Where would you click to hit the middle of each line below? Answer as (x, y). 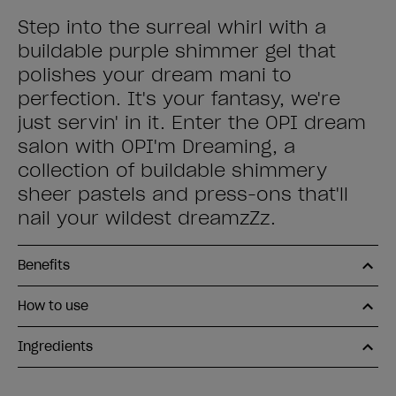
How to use (53, 306)
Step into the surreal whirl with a (172, 27)
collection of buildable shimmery (172, 171)
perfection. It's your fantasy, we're (179, 99)
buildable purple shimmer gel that (177, 51)
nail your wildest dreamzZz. (147, 218)
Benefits (44, 265)
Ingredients (55, 346)
